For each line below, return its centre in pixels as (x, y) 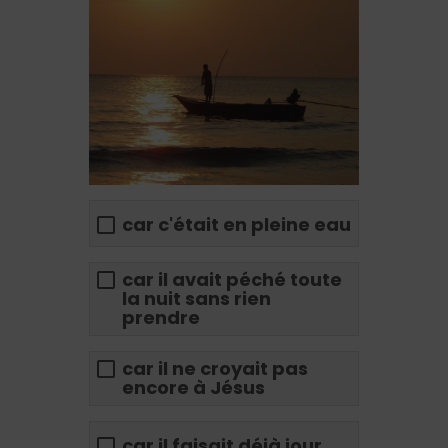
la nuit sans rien (196, 299)
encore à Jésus (193, 388)
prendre (161, 318)
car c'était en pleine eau (236, 224)
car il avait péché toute (232, 280)
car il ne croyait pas (215, 369)
